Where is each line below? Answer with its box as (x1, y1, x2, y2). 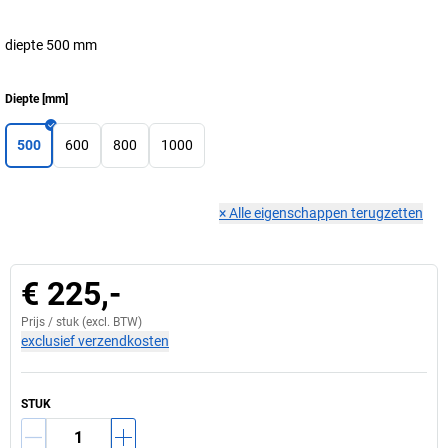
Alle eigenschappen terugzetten (229, 205, 423, 221)
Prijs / (21, 315, 56, 329)
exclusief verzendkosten (21, 333, 169, 349)
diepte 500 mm (5, 37, 97, 53)
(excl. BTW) (79, 315, 142, 329)
